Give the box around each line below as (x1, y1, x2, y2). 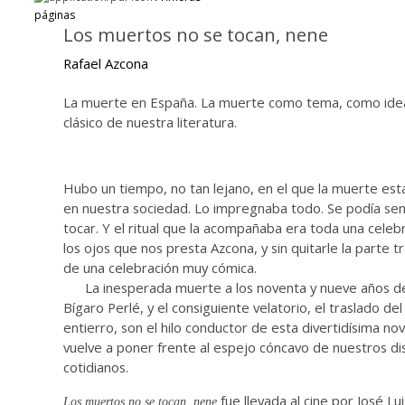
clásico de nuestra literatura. (63, 113, 237, 132)
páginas (34, 7, 75, 24)
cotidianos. (63, 358, 128, 377)
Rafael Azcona (63, 54, 148, 73)
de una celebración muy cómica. (63, 259, 257, 278)
